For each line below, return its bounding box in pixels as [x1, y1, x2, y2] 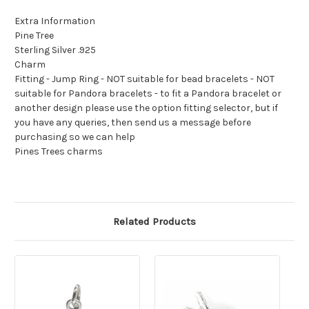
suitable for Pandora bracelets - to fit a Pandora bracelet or [14, 88, 281, 100]
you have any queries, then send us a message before [14, 117, 251, 129]
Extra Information [14, 15, 95, 28]
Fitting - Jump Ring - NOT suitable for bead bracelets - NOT [14, 73, 275, 86]
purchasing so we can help [14, 131, 135, 143]
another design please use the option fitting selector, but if [14, 102, 278, 114]
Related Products [113, 215, 196, 228]
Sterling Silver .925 [14, 44, 96, 57]
